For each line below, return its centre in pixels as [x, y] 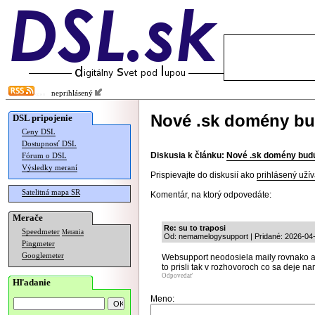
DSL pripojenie [43, 118]
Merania [73, 232]
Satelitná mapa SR [51, 192]
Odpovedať [177, 276]
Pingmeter [38, 244]
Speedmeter [41, 232]
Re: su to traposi [195, 228]
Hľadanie [32, 282]
